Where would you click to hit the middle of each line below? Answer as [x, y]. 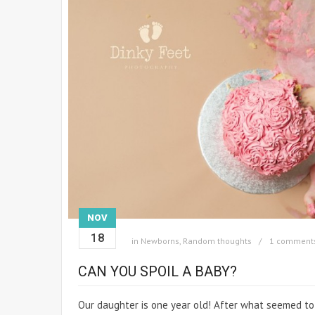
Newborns [160, 240]
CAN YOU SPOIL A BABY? [157, 271]
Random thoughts [217, 240]
